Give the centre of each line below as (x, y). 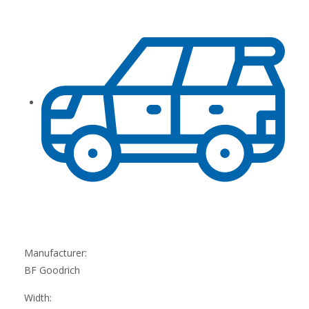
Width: (38, 297)
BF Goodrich (52, 270)
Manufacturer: (56, 252)
